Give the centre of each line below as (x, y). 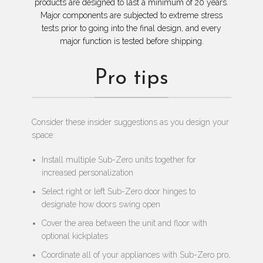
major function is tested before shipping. (131, 41)
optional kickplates (75, 236)
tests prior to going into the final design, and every (131, 28)
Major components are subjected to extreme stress (131, 16)
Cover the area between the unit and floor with (124, 223)
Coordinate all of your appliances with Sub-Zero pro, (136, 255)
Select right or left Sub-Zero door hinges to (118, 192)
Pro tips (131, 79)
